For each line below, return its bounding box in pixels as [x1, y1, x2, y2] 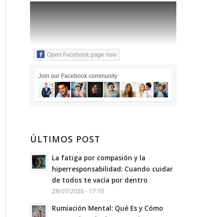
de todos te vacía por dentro [52, 175, 148, 185]
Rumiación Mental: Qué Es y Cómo [52, 203, 164, 213]
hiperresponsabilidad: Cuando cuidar [52, 164, 173, 173]
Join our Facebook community [38, 72, 118, 79]
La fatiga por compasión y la [52, 153, 146, 162]
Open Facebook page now [47, 51, 117, 58]
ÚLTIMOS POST [30, 133, 101, 145]
